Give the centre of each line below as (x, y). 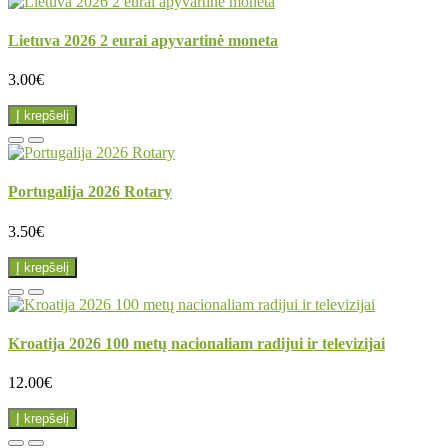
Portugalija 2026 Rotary (90, 192)
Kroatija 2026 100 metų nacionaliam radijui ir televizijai (196, 343)
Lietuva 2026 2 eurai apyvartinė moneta (143, 40)
